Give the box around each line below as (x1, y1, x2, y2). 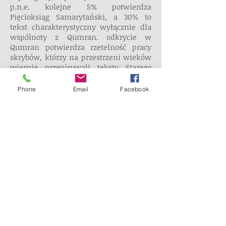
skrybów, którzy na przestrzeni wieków (10, 52, 151, 62)
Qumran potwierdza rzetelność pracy (10, 42, 151, 52)
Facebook (120, 85, 149, 93)
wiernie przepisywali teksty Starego (10, 62, 151, 72)
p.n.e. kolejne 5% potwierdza (10, 2, 151, 12)
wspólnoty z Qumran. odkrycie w (10, 32, 151, 42)
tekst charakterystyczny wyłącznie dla (10, 22, 151, 32)
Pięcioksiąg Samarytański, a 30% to (10, 12, 151, 22)
